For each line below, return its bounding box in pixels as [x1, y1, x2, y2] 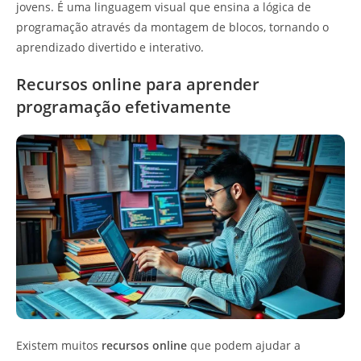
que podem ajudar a [187, 338, 301, 354]
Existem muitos [16, 338, 102, 354]
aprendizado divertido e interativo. [16, 39, 204, 55]
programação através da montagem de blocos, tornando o [16, 19, 329, 35]
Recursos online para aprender [16, 73, 259, 95]
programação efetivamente [16, 95, 231, 118]
